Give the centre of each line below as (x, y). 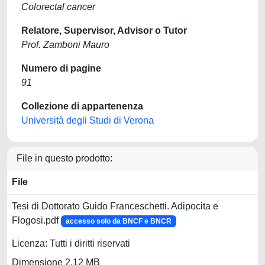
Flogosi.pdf (36, 220)
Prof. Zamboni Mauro (65, 45)
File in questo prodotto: (64, 158)
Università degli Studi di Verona (88, 120)
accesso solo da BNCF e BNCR (118, 221)
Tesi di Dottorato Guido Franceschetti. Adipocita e (115, 206)
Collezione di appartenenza (82, 106)
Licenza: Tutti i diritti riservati (71, 244)
